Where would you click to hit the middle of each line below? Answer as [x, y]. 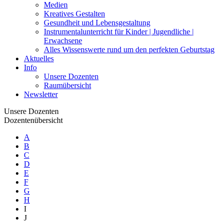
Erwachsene [63, 41]
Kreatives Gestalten [74, 14]
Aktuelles [39, 58]
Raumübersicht [67, 85]
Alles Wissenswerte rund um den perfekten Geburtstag [129, 50]
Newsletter [41, 94]
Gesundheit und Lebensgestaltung [97, 23]
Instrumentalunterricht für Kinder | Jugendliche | [119, 32]
